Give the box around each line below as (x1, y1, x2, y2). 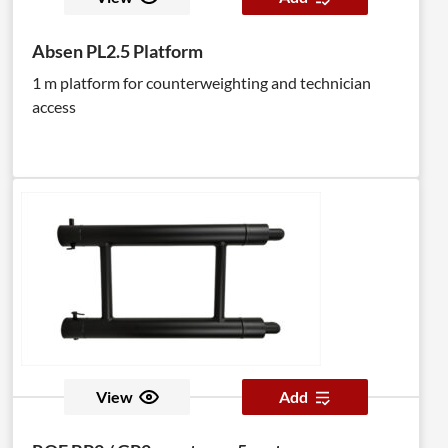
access (32, 97, 76, 117)
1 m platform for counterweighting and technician (32, 73, 371, 93)
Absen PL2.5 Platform (32, 40, 203, 63)
